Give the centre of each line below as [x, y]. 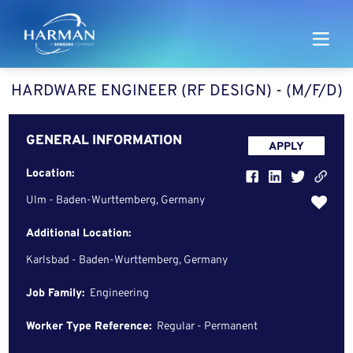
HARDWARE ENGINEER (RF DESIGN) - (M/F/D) [176, 91]
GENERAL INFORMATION [104, 141]
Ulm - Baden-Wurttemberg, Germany [116, 201]
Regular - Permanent [208, 327]
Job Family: [56, 294]
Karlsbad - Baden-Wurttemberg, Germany [127, 260]
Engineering [120, 294]
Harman [80, 41]
